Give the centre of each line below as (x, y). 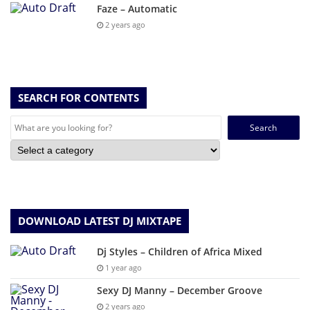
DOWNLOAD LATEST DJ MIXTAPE (100, 221)
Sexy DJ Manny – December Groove (180, 291)
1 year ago (122, 268)
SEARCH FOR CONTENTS (79, 98)
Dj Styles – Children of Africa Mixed (180, 252)
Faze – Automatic (137, 9)
